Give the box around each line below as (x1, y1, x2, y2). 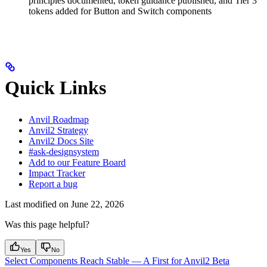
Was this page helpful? (5, 219, 89, 230)
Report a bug (29, 179, 77, 190)
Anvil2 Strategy (29, 125, 88, 136)
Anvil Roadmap (29, 114, 89, 125)
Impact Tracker (29, 168, 85, 179)
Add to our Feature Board (29, 157, 126, 168)
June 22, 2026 (71, 199, 124, 210)
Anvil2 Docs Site (29, 136, 94, 147)
